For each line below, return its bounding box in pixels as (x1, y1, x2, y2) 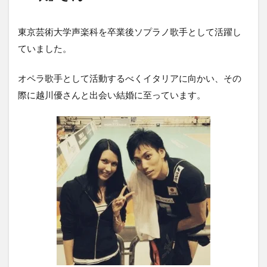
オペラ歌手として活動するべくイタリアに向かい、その (18, 73, 241, 84)
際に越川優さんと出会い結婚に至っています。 (18, 89, 206, 101)
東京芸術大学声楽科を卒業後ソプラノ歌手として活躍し (18, 26, 241, 38)
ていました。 (18, 43, 72, 54)
